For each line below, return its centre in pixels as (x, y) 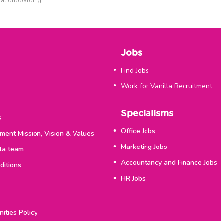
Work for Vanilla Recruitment (166, 86)
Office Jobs (138, 131)
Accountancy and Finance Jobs (169, 163)
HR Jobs (133, 178)
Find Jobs (135, 70)
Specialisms (150, 114)
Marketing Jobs (144, 147)
